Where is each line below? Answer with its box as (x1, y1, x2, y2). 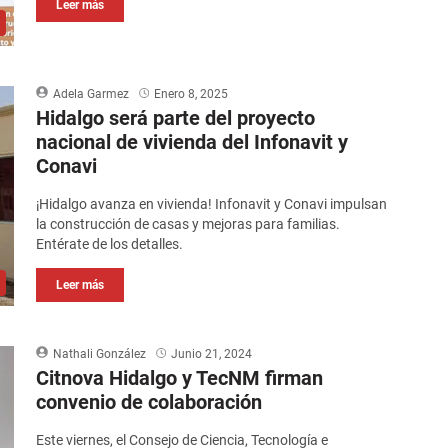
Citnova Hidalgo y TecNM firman (36, 366, 324, 391)
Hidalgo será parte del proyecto (36, 106, 316, 131)
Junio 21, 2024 (171, 347, 253, 362)
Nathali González (53, 347, 147, 362)
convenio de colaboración (36, 390, 263, 415)
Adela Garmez (53, 87, 130, 102)
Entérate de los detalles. (36, 236, 184, 253)
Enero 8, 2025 (154, 87, 229, 102)
